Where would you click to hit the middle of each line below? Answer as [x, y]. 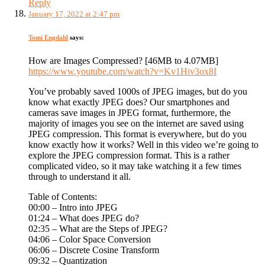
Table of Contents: [63, 197]
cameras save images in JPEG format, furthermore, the [130, 113]
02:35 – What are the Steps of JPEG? [98, 229]
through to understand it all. [80, 177]
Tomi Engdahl [48, 38]
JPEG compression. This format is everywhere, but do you [138, 134]
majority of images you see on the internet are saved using [136, 124]
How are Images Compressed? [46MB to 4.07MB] [123, 61]
